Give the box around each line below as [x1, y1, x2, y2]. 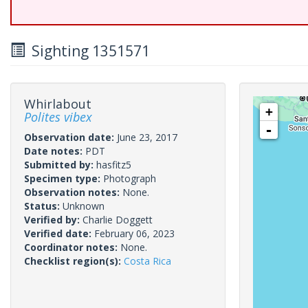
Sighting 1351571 [25, 41, 150, 60]
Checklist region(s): [24, 254, 124, 267]
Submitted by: [24, 158, 96, 171]
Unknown [63, 199, 104, 212]
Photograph [103, 172, 156, 185]
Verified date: [24, 227, 94, 240]
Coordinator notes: [24, 241, 120, 254]
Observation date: [24, 131, 117, 144]
